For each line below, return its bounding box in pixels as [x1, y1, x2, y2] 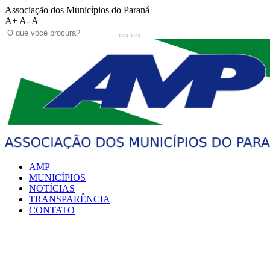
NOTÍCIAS [29, 183, 75, 193]
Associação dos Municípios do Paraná [5, 5, 149, 15]
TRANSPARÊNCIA [29, 194, 110, 204]
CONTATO [29, 205, 75, 215]
